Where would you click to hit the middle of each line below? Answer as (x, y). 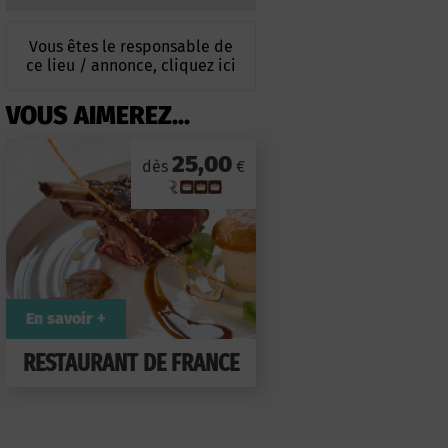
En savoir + (66, 319)
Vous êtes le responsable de (131, 47)
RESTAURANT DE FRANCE (131, 363)
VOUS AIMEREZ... (98, 116)
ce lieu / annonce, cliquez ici (131, 66)
